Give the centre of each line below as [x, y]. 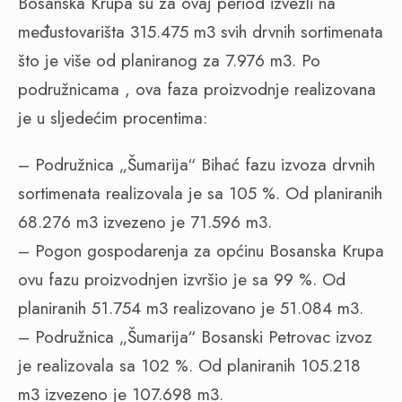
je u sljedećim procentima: [113, 118]
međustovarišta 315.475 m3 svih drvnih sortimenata [201, 32]
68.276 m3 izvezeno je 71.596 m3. [145, 222]
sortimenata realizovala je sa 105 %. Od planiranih [200, 193]
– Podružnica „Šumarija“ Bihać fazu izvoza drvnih [197, 165]
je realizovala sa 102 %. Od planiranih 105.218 [189, 366]
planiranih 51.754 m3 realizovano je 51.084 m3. [191, 308]
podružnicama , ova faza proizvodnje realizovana [197, 89]
